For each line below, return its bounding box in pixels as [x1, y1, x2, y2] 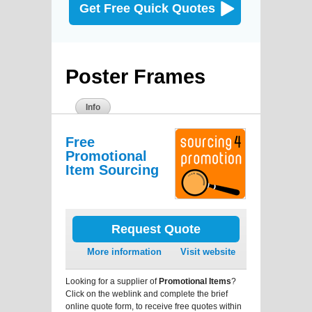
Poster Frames [65, 65, 205, 88]
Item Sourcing [65, 162, 159, 178]
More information [87, 246, 162, 257]
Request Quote [111, 221, 201, 236]
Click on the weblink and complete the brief [65, 288, 228, 299]
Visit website [180, 246, 235, 257]
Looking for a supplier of [65, 276, 159, 286]
